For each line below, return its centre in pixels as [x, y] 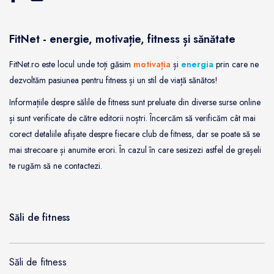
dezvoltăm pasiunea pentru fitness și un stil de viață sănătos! [113, 80]
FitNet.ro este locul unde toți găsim [71, 64]
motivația [152, 64]
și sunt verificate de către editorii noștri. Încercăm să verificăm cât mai [132, 118]
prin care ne [236, 64]
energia [197, 64]
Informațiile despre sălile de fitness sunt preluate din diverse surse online [135, 102]
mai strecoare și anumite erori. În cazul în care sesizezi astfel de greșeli [135, 150]
